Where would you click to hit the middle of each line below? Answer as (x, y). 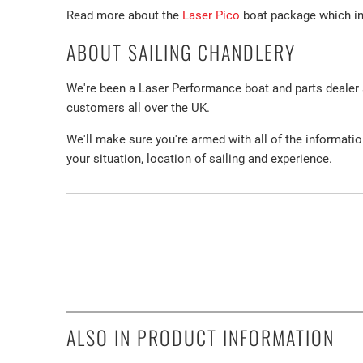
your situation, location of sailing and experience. (199, 159)
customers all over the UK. (138, 108)
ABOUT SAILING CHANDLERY (181, 52)
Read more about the (124, 16)
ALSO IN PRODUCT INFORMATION (201, 337)
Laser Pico (211, 16)
